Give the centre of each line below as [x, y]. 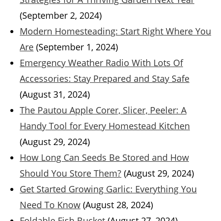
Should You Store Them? [71, 173]
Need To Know [50, 205]
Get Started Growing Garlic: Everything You [108, 189]
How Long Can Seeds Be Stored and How [104, 158]
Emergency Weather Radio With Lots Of [101, 63]
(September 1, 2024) [77, 47]
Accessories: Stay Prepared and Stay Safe [105, 79]
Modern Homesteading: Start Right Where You [115, 31]
